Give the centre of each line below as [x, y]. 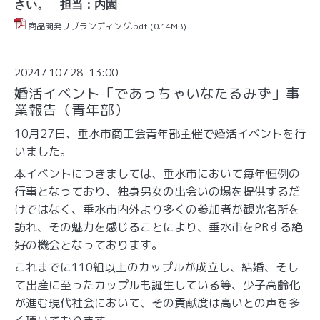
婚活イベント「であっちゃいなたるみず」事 [157, 93]
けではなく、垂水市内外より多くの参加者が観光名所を [157, 209]
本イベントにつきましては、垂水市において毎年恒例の [157, 173]
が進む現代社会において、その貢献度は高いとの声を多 [157, 302]
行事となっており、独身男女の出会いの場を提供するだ [157, 191]
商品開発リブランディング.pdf [88, 26]
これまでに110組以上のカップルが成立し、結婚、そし [156, 267]
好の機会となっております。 [89, 245]
